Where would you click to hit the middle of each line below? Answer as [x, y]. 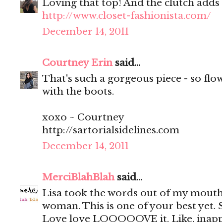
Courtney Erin [77, 63]
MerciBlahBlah [78, 177]
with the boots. [78, 92]
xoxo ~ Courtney [83, 117]
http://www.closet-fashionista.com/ [127, 16]
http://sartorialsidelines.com [111, 130]
